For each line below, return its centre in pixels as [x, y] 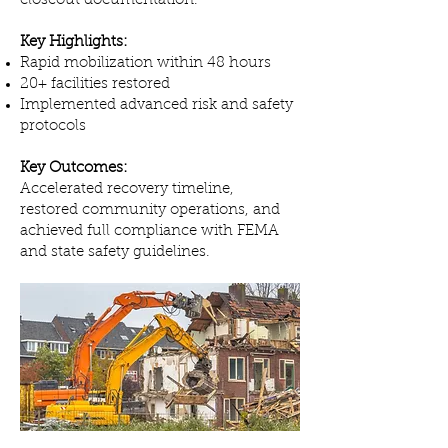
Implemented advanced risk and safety [156, 105]
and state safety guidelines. [115, 252]
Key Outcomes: [74, 168]
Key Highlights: [74, 42]
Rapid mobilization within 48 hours [145, 63]
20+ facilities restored [95, 84]
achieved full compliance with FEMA [149, 231]
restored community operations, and [150, 210]
